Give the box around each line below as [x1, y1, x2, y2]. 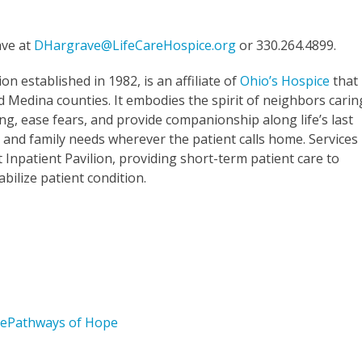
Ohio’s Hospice [240, 71, 330, 90]
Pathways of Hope [7, 313, 119, 331]
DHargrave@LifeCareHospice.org [34, 36, 237, 54]
